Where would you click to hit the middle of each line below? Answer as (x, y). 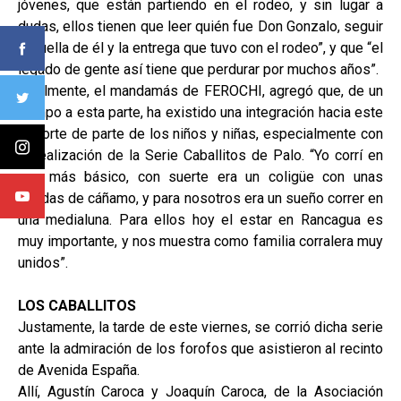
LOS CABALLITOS (77, 305)
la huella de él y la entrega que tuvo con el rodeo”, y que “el (200, 47)
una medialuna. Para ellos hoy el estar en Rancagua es (200, 219)
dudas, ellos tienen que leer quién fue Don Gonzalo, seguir (200, 26)
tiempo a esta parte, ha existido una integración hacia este (200, 112)
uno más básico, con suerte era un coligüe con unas (200, 176)
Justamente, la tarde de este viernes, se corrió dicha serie (200, 327)
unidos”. (43, 262)
